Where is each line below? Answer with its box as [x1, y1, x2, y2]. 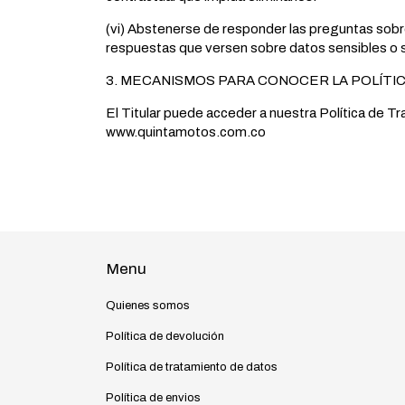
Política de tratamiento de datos [106, 360, 278, 373]
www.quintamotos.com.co [106, 124, 266, 139]
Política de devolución [106, 329, 224, 343]
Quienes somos [106, 298, 190, 312]
